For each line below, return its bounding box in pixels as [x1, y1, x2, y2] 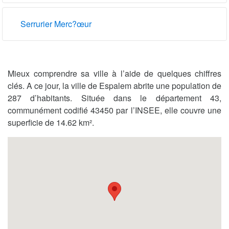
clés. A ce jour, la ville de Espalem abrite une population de [8, 80, 221, 92]
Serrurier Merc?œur [20, 18, 91, 30]
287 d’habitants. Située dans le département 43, [8, 92, 221, 104]
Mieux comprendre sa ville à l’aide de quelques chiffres [8, 67, 221, 80]
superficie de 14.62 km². [8, 117, 94, 129]
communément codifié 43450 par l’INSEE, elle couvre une [8, 104, 221, 117]
